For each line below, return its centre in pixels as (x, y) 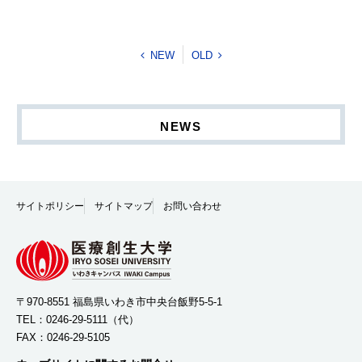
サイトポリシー (50, 206)
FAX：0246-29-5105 (63, 338)
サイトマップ (124, 206)
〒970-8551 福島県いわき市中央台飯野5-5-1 (119, 302)
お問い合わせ (192, 206)
